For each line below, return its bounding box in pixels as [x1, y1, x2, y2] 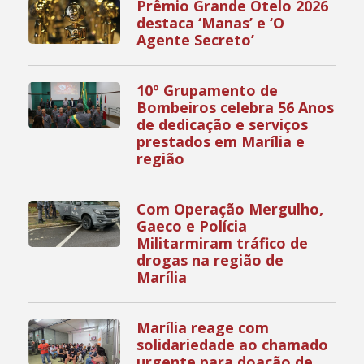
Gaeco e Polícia [136, 216, 248, 236]
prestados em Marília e [136, 132, 305, 152]
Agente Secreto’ [136, 30, 255, 50]
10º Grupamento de [136, 80, 279, 101]
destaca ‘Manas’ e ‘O [136, 13, 285, 33]
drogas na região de [136, 250, 284, 271]
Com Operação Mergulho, [136, 199, 324, 219]
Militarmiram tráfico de [136, 233, 309, 253]
